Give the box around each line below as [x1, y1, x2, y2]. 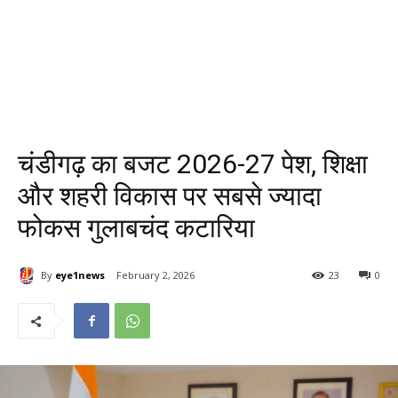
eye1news [55, 267, 105, 282]
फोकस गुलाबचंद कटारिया [18, 212, 255, 243]
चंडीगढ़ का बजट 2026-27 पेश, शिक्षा [18, 148, 368, 179]
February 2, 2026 [116, 268, 195, 283]
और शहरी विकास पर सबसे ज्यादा [18, 180, 322, 211]
